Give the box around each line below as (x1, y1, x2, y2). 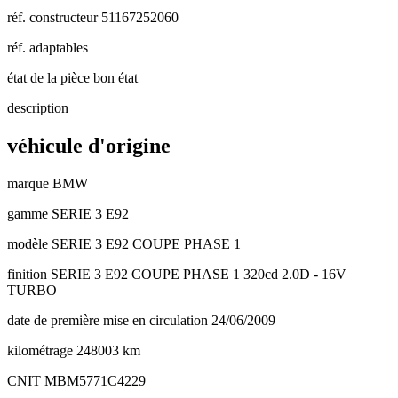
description (7, 100, 68, 116)
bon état (90, 70, 138, 86)
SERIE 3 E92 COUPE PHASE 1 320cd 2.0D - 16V (47, 267, 346, 283)
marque (7, 176, 49, 192)
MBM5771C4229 (41, 373, 146, 389)
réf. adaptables (7, 40, 88, 56)
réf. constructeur (7, 10, 98, 26)
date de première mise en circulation (7, 313, 208, 329)
